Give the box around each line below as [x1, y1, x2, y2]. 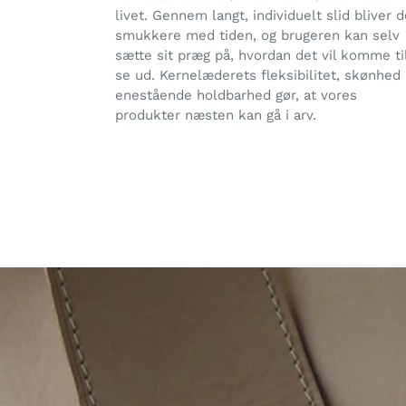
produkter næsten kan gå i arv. [115, 107, 325, 124]
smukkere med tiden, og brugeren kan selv [115, 27, 400, 44]
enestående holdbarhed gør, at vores [115, 87, 357, 104]
